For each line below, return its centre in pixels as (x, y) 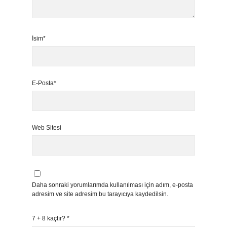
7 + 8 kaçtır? (49, 218)
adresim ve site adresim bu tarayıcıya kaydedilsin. (100, 194)
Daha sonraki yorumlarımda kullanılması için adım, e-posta (112, 185)
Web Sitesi (47, 128)
